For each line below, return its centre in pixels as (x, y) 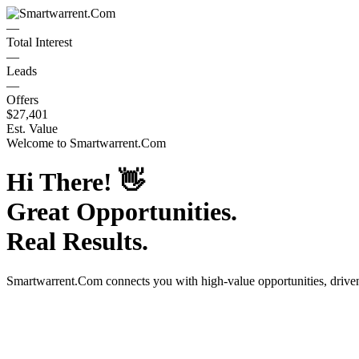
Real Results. (77, 242)
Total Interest (39, 42)
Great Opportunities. (122, 212)
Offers (22, 100)
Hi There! (63, 182)
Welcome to (38, 143)
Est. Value (32, 129)
